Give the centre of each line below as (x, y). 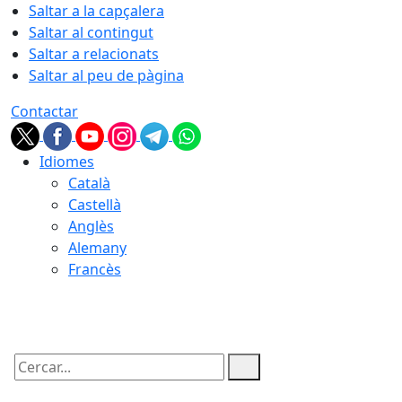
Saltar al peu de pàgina (106, 75)
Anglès (91, 226)
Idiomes (67, 162)
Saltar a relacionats (94, 54)
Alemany (97, 248)
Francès (95, 269)
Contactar (44, 111)
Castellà (95, 205)
